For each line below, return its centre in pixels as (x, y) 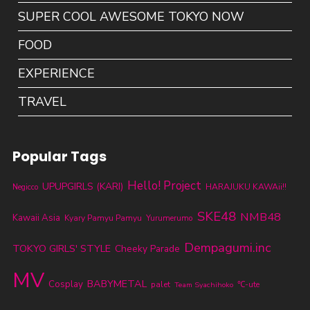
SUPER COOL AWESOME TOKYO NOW (131, 17)
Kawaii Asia (36, 218)
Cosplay (65, 284)
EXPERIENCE (57, 73)
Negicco (25, 187)
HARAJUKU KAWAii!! (246, 186)
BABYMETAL (117, 283)
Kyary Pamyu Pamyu (103, 218)
